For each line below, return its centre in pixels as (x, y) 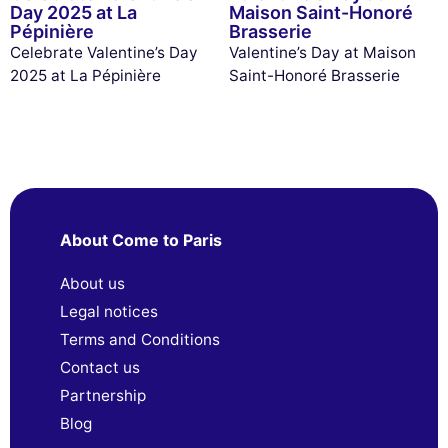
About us (92, 284)
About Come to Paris (141, 240)
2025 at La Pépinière (85, 75)
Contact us (100, 368)
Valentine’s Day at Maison (322, 52)
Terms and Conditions (140, 340)
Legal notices (109, 312)
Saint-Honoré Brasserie (314, 75)
